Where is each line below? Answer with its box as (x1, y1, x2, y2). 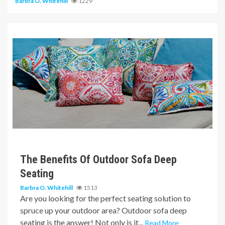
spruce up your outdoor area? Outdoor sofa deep (20, 205, 187, 215)
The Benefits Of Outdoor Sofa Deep (20, 153, 177, 166)
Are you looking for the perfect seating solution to (20, 193, 191, 203)
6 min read (20, 113, 50, 120)
